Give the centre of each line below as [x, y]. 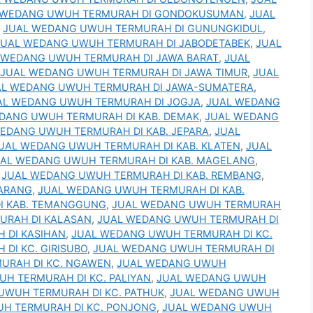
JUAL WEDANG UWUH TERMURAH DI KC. [172, 234]
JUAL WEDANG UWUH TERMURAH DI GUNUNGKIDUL [133, 29]
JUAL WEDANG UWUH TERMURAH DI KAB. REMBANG [131, 175]
